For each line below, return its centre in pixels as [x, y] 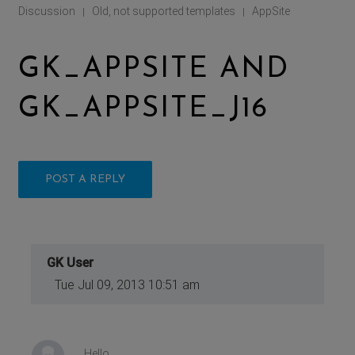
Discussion [47, 11]
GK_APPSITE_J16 [144, 109]
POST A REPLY [86, 179]
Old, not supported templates [164, 11]
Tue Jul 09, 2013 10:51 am [128, 284]
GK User [71, 262]
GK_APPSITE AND [154, 69]
